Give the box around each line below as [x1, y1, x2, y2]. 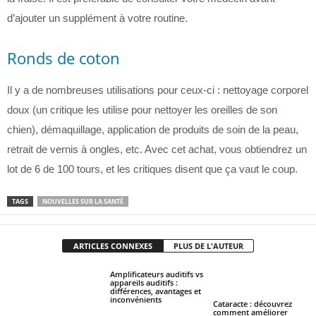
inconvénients [109, 294, 162, 305]
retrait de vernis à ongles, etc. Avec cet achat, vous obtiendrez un [7, 143, 307, 155]
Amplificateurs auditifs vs [109, 269, 203, 279]
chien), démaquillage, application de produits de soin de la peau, [7, 123, 298, 135]
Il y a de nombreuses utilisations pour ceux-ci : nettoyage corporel [7, 84, 308, 96]
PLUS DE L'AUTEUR [174, 241, 243, 251]
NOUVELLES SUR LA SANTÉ [42, 197, 123, 206]
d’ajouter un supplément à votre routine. [7, 12, 188, 24]
